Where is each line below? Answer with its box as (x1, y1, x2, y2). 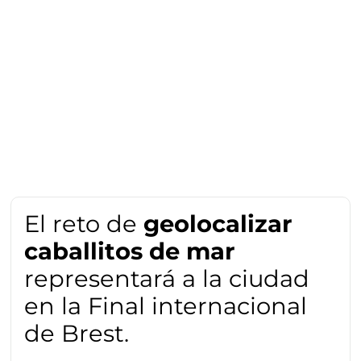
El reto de (24, 210, 144, 239)
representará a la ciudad (24, 264, 310, 293)
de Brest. (24, 319, 130, 348)
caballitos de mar (24, 237, 236, 266)
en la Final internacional (24, 292, 308, 321)
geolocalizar (143, 210, 293, 239)
